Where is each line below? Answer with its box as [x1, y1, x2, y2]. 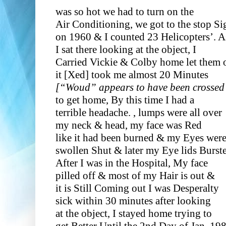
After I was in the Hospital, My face [55, 156, 208, 169]
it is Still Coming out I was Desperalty [55, 182, 219, 194]
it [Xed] [55, 68, 89, 81]
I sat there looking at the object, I [55, 43, 196, 55]
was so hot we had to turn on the [55, 5, 194, 18]
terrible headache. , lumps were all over [55, 106, 222, 119]
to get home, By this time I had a [55, 93, 194, 106]
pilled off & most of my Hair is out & [55, 169, 215, 182]
